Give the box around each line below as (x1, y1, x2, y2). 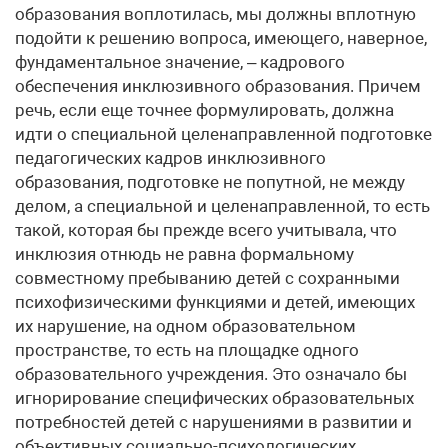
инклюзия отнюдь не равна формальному (15, 244, 354, 264)
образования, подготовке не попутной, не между (15, 172, 405, 192)
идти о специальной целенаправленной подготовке (15, 124, 432, 144)
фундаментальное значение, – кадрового (15, 52, 345, 72)
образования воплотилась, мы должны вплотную (15, 4, 416, 24)
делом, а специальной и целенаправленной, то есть (15, 196, 430, 216)
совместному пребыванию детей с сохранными (15, 268, 400, 288)
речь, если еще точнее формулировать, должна (15, 100, 394, 120)
